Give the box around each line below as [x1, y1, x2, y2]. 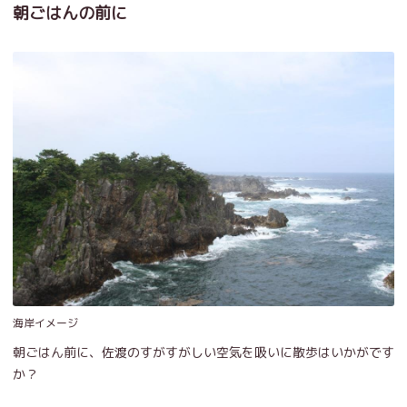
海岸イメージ [13, 314, 78, 331]
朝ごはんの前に [13, 2, 127, 25]
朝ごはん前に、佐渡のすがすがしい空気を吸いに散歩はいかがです [13, 342, 394, 361]
